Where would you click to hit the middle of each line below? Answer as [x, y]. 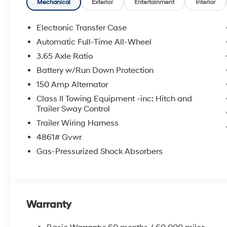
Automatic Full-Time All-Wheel [94, 42]
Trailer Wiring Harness [78, 123]
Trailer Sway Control [73, 109]
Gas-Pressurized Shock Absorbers [100, 151]
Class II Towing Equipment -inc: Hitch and [115, 99]
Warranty [49, 204]
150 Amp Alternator [72, 84]
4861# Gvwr [59, 137]
